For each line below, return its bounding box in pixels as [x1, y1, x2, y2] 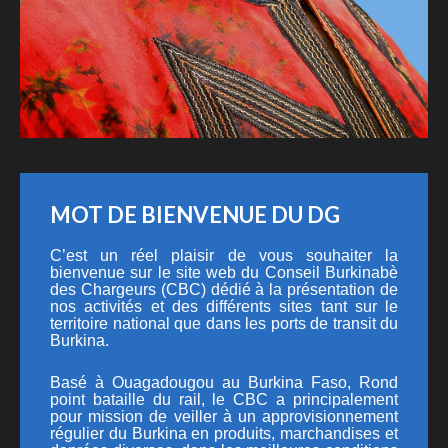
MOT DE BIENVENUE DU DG [50, 201, 340, 228]
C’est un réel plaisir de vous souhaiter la [50, 247, 398, 264]
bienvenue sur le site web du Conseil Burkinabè [50, 264, 398, 281]
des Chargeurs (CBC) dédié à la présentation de [50, 281, 398, 298]
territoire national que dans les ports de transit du [50, 315, 398, 332]
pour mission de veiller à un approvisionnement [50, 408, 398, 425]
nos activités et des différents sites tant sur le [50, 298, 398, 315]
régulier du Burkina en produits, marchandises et [50, 425, 398, 442]
